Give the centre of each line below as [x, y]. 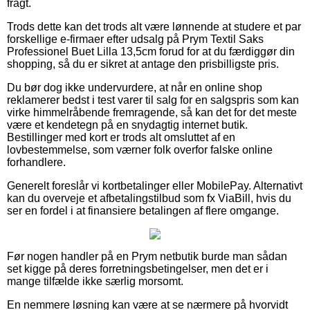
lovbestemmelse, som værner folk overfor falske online [140, 149]
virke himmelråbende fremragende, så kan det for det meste [152, 112]
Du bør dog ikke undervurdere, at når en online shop [135, 87]
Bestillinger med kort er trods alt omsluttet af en [121, 137]
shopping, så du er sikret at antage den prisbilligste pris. [143, 64]
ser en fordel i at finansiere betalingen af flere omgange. [143, 210]
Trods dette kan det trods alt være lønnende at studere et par [154, 26]
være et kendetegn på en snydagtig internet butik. [127, 125]
